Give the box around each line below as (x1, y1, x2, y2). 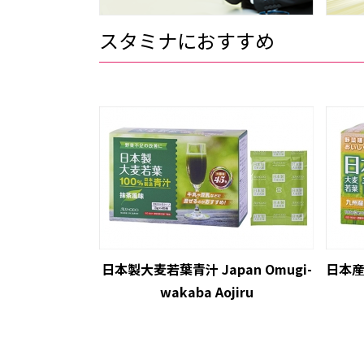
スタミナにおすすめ (99, 25, 275, 54)
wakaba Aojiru (159, 282, 253, 302)
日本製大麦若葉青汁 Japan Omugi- (101, 259, 312, 279)
